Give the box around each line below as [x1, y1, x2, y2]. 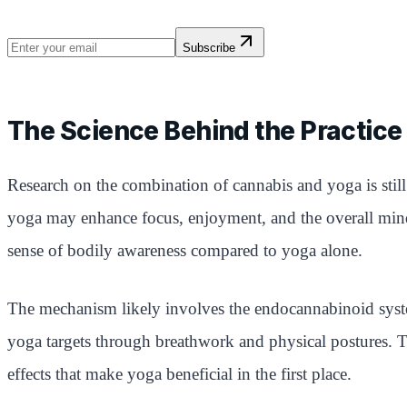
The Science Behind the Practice [7, 114, 402, 146]
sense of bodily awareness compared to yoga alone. [7, 240, 362, 260]
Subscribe [183, 40, 235, 55]
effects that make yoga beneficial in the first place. [7, 363, 352, 383]
